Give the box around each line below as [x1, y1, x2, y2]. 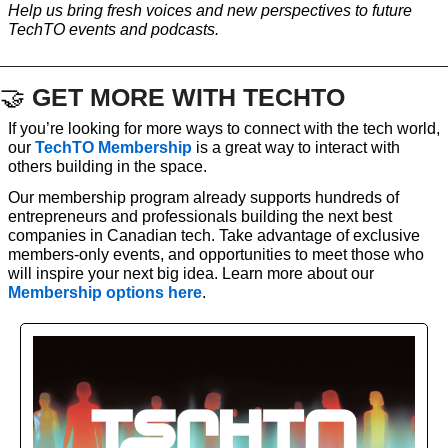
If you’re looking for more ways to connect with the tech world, [8, 120, 440, 138]
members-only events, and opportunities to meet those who [8, 246, 424, 264]
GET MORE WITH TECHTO [32, 83, 345, 112]
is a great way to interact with [192, 139, 400, 157]
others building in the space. [8, 158, 211, 176]
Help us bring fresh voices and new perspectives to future [8, 2, 412, 20]
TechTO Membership [35, 139, 192, 157]
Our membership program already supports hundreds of [8, 189, 399, 207]
